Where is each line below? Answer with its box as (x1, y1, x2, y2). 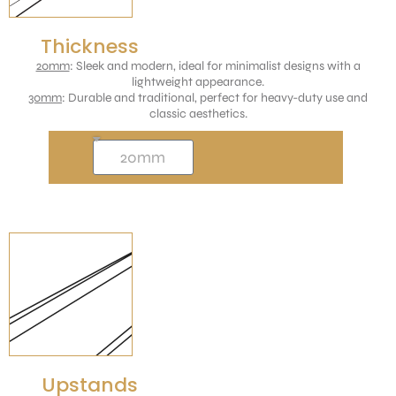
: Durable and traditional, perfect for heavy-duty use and (62, 89, 368, 105)
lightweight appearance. (132, 73, 264, 89)
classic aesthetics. (148, 105, 247, 121)
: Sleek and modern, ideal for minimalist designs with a (69, 57, 361, 73)
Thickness (40, 32, 139, 60)
